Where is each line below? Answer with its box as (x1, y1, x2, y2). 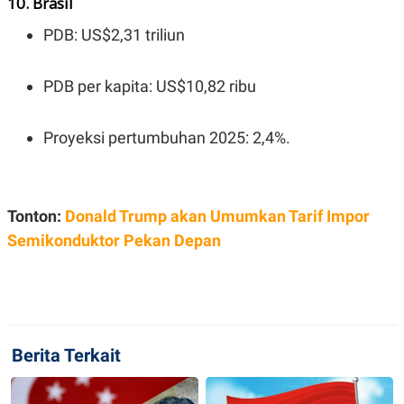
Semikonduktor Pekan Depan (7, 231, 221, 251)
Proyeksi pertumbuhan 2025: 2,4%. (43, 128, 290, 148)
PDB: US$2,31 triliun (43, 25, 185, 45)
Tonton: (7, 207, 65, 226)
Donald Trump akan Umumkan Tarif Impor (65, 207, 370, 226)
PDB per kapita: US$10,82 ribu (43, 77, 256, 96)
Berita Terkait (12, 344, 121, 367)
